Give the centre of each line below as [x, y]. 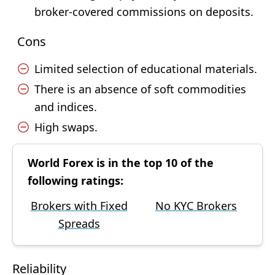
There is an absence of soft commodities [140, 89]
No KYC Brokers [196, 206]
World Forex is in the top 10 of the [121, 163]
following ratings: [76, 180]
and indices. [66, 107]
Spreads [79, 223]
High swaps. [66, 127]
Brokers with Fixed [79, 206]
